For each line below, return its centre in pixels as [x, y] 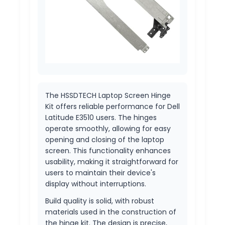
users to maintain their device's [100, 173]
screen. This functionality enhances [108, 151]
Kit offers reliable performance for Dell [113, 107]
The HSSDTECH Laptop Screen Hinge [108, 96]
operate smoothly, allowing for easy [108, 129]
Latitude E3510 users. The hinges [101, 118]
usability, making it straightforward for [112, 162]
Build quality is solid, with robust [100, 201]
